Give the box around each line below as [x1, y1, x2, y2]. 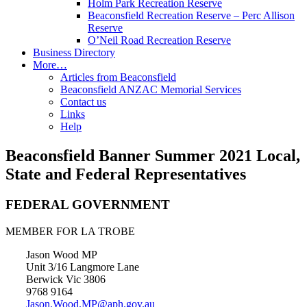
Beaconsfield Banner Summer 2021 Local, [5, 146, 300, 164]
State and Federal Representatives [5, 164, 246, 183]
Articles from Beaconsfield [60, 71, 176, 83]
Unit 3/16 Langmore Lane [26, 260, 139, 273]
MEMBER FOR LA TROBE [5, 225, 135, 237]
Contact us [60, 96, 106, 108]
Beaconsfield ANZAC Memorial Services [60, 84, 241, 95]
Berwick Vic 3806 [26, 273, 106, 285]
